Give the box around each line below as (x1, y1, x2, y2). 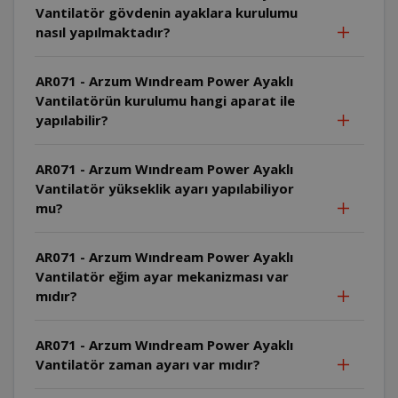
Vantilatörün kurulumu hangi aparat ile (35, 91, 295, 109)
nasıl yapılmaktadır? (35, 22, 171, 41)
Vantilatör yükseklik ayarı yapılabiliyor (35, 179, 294, 197)
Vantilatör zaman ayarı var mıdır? (35, 354, 260, 373)
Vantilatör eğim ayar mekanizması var (35, 267, 289, 285)
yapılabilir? (35, 110, 108, 129)
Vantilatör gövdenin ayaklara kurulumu (35, 3, 298, 21)
